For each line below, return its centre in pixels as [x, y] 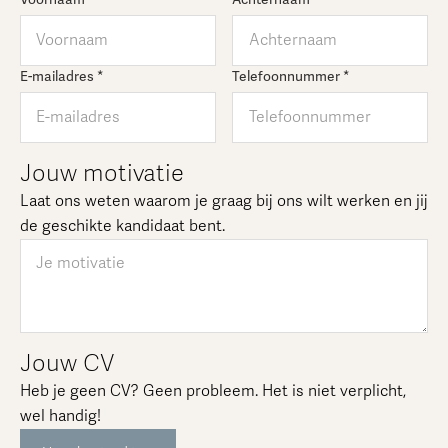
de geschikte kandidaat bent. [122, 225]
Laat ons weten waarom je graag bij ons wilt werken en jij [223, 200]
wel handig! [60, 415]
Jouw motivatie [101, 173]
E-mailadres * [61, 76]
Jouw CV [67, 363]
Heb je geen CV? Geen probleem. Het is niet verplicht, [212, 390]
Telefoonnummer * [290, 76]
